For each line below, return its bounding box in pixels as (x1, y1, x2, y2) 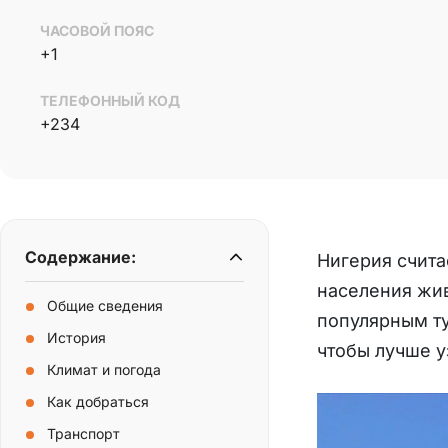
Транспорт (47, 424, 120, 442)
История (47, 328, 106, 346)
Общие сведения (47, 296, 163, 314)
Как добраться (47, 392, 149, 410)
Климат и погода (47, 360, 161, 378)
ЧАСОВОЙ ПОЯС (40, 21, 154, 39)
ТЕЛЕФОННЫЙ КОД (40, 91, 180, 109)
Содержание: (25, 246, 136, 267)
